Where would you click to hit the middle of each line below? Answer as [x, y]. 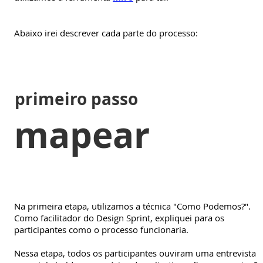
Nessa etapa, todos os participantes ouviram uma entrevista [135, 253]
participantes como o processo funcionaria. [101, 229]
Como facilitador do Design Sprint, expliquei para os [119, 218]
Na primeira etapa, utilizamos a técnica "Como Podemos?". [132, 206]
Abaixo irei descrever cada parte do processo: [106, 33]
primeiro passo [77, 99]
